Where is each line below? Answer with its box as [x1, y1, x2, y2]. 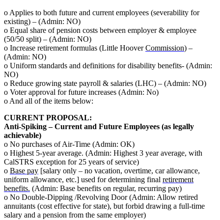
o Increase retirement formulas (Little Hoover [4, 44, 145, 53]
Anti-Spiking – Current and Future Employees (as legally [4, 122, 194, 131]
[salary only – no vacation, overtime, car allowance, [38, 166, 200, 175]
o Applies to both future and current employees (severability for [4, 8, 199, 17]
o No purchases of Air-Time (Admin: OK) [4, 140, 135, 149]
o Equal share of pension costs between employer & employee [4, 26, 196, 35]
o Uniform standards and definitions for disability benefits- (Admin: [4, 61, 212, 70]
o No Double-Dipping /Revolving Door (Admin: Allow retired [4, 193, 198, 202]
